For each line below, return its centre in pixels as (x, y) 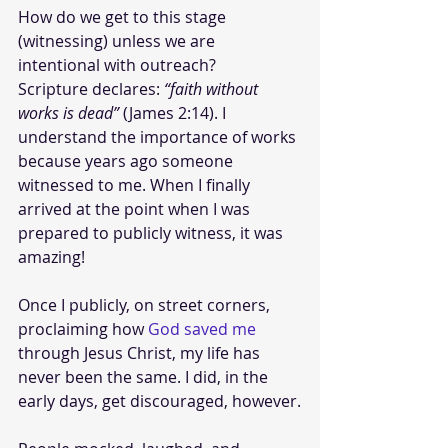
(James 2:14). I (174, 112)
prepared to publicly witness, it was (152, 232)
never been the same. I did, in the (145, 376)
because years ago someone (127, 160)
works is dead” (68, 112)
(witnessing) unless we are (118, 40)
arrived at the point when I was (136, 208)
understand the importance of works (159, 136)
